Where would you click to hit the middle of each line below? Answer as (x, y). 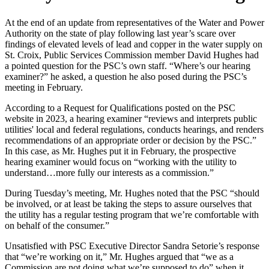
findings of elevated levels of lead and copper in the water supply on (134, 44)
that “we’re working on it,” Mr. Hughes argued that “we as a (119, 256)
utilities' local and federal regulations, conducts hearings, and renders (134, 129)
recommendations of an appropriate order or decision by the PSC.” (131, 140)
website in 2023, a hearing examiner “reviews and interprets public (131, 118)
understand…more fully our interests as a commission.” (109, 172)
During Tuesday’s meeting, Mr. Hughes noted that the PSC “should (132, 193)
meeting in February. (44, 87)
